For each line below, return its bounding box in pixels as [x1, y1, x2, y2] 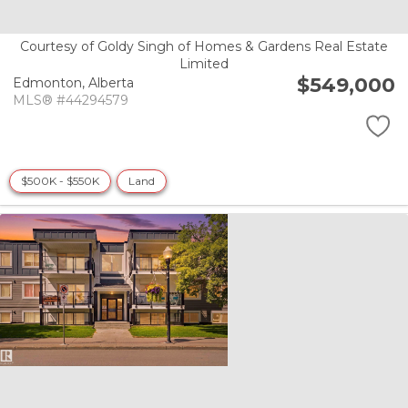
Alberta [88, 74, 134, 91]
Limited [179, 56, 229, 73]
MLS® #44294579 [13, 91, 128, 108]
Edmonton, [13, 74, 88, 91]
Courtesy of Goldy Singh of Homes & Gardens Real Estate [20, 38, 388, 56]
